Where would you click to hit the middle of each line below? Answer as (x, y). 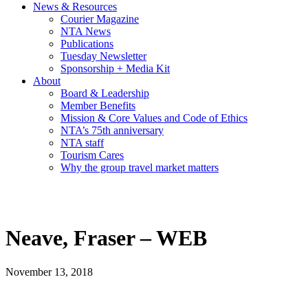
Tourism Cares (92, 155)
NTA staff (82, 143)
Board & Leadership (105, 93)
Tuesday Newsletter (103, 56)
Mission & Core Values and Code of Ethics (154, 118)
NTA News (86, 32)
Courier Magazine (100, 19)
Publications (87, 44)
